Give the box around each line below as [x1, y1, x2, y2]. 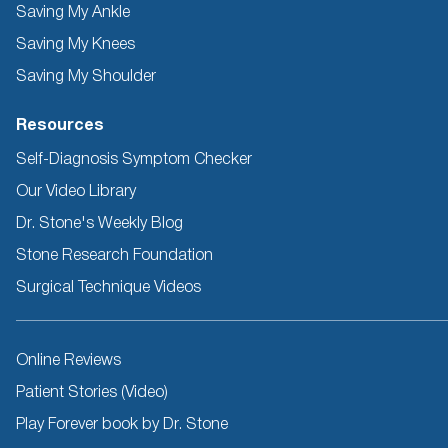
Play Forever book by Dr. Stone [16, 417, 228, 432]
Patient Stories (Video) [16, 385, 168, 400]
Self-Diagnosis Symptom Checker [16, 152, 252, 167]
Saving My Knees [16, 37, 135, 52]
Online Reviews [16, 353, 121, 368]
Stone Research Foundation [16, 248, 213, 263]
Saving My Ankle [16, 5, 130, 20]
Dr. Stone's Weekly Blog [16, 216, 183, 231]
